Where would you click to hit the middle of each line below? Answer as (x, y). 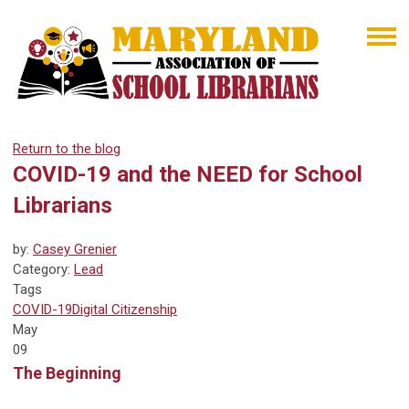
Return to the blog (67, 149)
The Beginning (67, 373)
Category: (43, 270)
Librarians (63, 206)
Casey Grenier (75, 250)
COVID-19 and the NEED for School (188, 175)
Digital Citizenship (125, 310)
